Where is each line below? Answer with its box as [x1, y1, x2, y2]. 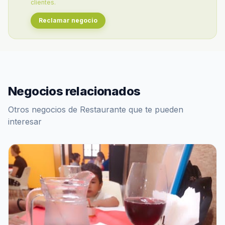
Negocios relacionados [8, 84, 141, 98]
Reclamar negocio [39, 17, 97, 24]
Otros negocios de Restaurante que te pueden [8, 104, 183, 115]
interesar [8, 117, 42, 127]
